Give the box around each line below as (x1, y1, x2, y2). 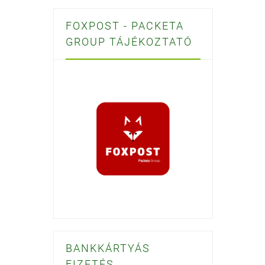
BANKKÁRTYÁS (66, 242, 150, 255)
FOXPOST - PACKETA (66, 20, 184, 33)
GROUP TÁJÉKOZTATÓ (66, 35, 192, 49)
